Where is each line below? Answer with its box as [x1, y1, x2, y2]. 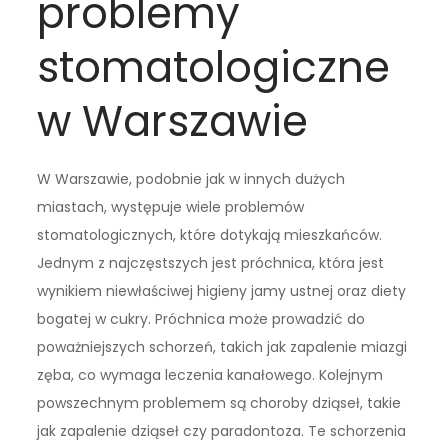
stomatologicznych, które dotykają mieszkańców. [37, 224, 383, 245]
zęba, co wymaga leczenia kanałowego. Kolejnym [37, 364, 384, 385]
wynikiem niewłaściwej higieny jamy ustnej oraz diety [37, 280, 407, 301]
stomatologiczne [37, 37, 391, 97]
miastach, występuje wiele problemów [37, 196, 305, 217]
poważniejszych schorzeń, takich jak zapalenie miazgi [37, 336, 408, 357]
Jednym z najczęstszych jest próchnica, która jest [37, 252, 385, 273]
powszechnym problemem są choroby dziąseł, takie [37, 392, 402, 413]
